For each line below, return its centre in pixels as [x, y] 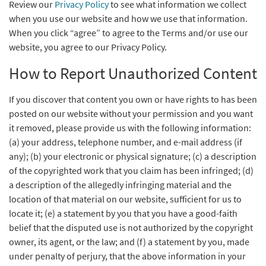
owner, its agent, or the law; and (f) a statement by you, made [129, 242]
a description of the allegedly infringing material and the [120, 185]
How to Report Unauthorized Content [133, 73]
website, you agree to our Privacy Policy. [88, 47]
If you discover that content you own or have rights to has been [133, 99]
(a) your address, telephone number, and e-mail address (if [126, 142]
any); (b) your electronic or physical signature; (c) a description [133, 156]
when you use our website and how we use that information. [128, 18]
